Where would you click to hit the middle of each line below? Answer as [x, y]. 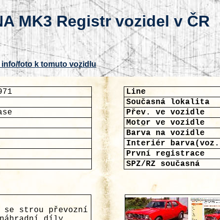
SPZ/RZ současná [163, 164]
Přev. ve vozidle [165, 112]
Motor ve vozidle [165, 123]
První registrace [165, 154]
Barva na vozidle [165, 133]
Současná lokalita [168, 102]
